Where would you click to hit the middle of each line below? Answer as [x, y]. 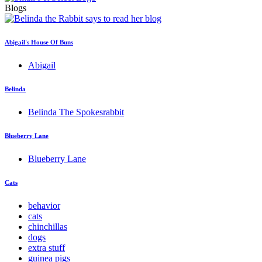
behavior [44, 205]
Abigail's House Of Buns [39, 42]
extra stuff [46, 247]
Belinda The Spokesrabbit [76, 112]
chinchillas [48, 226]
